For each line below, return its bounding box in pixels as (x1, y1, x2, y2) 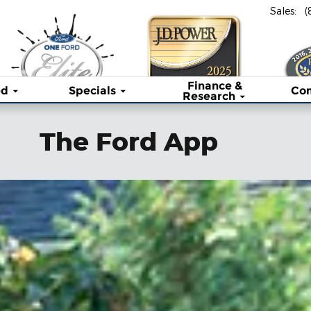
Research (182, 89, 235, 103)
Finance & (187, 78, 242, 92)
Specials (68, 84, 116, 98)
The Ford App (39, 126, 218, 156)
